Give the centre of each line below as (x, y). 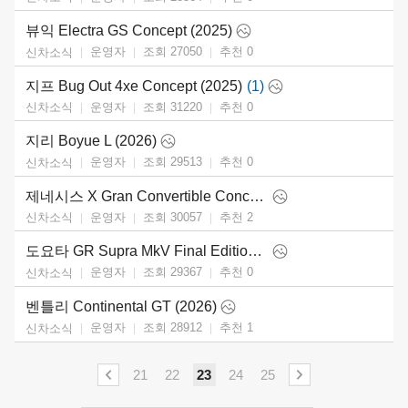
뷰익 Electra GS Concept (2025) (129, 31)
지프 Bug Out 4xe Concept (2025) (134, 86)
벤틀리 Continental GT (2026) (121, 306)
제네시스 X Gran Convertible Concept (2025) (257, 196)
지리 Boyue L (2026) (91, 141)
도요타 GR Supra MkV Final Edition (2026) (255, 251)
